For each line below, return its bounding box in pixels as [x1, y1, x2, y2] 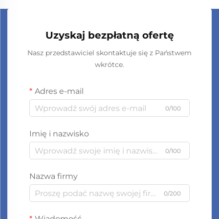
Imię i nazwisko [29, 129, 89, 138]
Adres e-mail [35, 87, 84, 96]
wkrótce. [95, 60, 124, 69]
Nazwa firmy [29, 172, 78, 181]
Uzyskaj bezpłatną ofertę [45, 29, 174, 41]
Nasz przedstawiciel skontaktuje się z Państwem [27, 48, 192, 57]
